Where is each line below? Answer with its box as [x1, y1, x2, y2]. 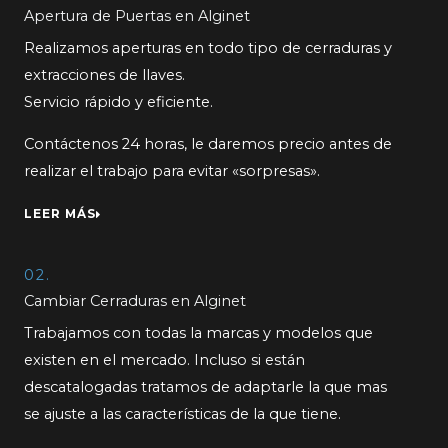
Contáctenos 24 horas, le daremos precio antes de [24, 134, 392, 153]
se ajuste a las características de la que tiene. [24, 405, 341, 424]
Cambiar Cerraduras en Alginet [24, 292, 246, 311]
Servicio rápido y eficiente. [24, 93, 213, 112]
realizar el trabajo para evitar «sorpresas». [24, 161, 320, 180]
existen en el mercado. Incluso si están [24, 351, 305, 370]
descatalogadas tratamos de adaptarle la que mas [24, 378, 387, 397]
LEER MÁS [24, 207, 96, 222]
